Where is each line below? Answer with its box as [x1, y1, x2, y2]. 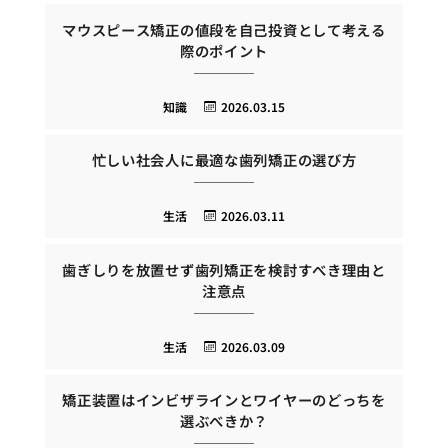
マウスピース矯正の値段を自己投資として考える [62, 18, 386, 40]
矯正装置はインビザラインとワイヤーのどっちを [62, 389, 386, 411]
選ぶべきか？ [179, 410, 269, 432]
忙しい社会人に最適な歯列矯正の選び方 [91, 149, 357, 171]
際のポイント [179, 39, 269, 61]
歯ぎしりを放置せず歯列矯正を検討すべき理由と [62, 258, 386, 280]
